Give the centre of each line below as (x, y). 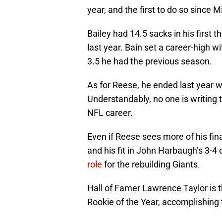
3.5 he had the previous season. (150, 61)
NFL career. (110, 113)
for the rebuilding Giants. (151, 165)
